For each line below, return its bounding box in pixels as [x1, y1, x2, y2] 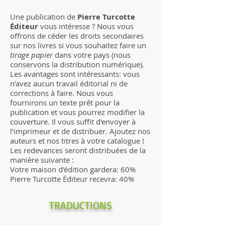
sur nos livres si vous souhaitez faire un [10, 40, 146, 50]
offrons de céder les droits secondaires [10, 30, 144, 41]
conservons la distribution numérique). [10, 59, 144, 69]
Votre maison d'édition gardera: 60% [10, 164, 136, 174]
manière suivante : [10, 154, 74, 165]
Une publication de [10, 11, 77, 22]
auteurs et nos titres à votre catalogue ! [10, 135, 144, 146]
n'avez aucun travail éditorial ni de [10, 78, 128, 88]
